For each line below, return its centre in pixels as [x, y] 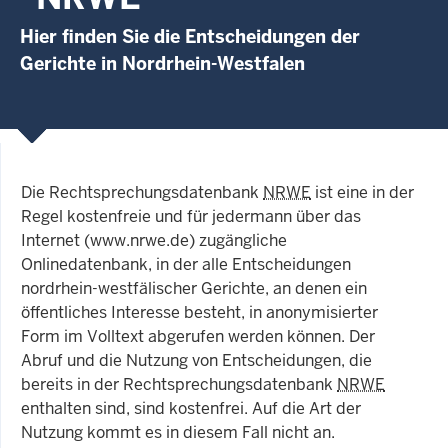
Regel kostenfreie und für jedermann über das [191, 216]
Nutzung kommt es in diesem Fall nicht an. [178, 432]
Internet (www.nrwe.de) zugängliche [154, 240]
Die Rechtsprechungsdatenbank [142, 192]
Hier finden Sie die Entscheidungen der [190, 36]
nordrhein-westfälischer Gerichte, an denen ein [194, 288]
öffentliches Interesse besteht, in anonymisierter [199, 312]
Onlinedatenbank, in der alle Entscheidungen [186, 264]
